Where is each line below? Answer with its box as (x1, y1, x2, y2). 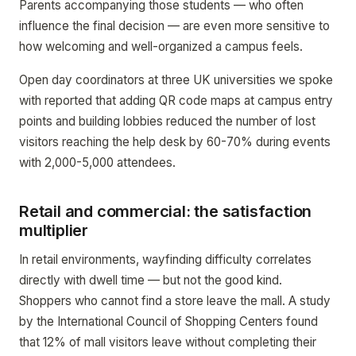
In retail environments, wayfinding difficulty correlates (19, 252, 311, 267)
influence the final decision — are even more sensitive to (19, 18, 330, 33)
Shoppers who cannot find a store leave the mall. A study (19, 293, 331, 308)
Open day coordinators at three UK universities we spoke (19, 72, 333, 87)
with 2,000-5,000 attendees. (19, 155, 176, 170)
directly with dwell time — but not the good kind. (19, 273, 282, 288)
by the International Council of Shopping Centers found (19, 314, 318, 329)
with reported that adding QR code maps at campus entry (19, 93, 333, 108)
